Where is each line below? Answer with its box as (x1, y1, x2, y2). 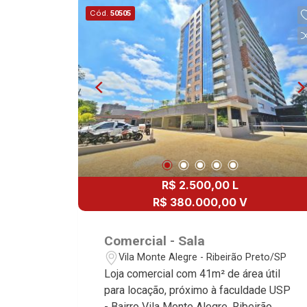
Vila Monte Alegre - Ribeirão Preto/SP (119, 251, 287, 263)
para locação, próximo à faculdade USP (104, 283, 291, 297)
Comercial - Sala (104, 232, 206, 249)
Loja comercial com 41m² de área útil (104, 267, 281, 280)
